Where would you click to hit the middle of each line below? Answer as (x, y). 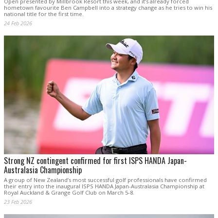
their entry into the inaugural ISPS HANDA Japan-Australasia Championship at (104, 186)
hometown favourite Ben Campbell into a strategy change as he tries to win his (108, 8)
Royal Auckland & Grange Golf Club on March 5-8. (69, 192)
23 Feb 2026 (18, 201)
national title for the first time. (44, 14)
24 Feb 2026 (18, 23)
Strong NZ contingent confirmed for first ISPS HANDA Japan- (95, 160)
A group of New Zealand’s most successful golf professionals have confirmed (105, 180)
